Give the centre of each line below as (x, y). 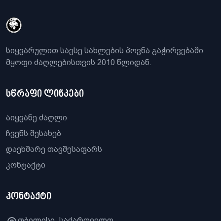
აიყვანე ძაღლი (37, 117)
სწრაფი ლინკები (45, 94)
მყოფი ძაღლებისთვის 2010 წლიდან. (79, 62)
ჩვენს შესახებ (34, 133)
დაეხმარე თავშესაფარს (54, 149)
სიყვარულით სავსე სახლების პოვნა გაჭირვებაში (105, 50)
